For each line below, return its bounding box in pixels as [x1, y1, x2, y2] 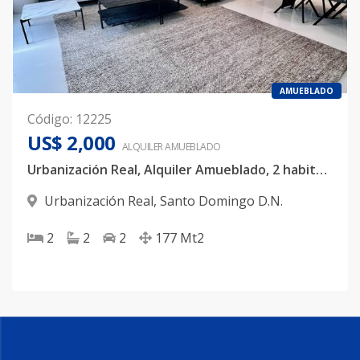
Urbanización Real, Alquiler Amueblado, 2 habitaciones [316, 161, 327, 178]
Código [27, 110, 70, 128]
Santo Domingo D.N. [160, 192, 283, 210]
